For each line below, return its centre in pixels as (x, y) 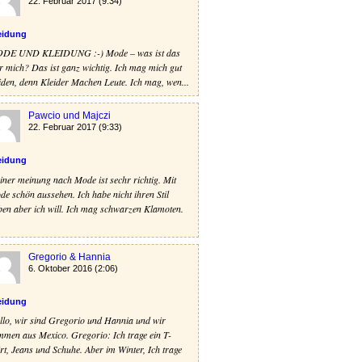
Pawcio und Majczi (69, 116)
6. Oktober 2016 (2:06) (73, 268)
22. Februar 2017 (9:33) (75, 127)
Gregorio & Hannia (69, 257)
